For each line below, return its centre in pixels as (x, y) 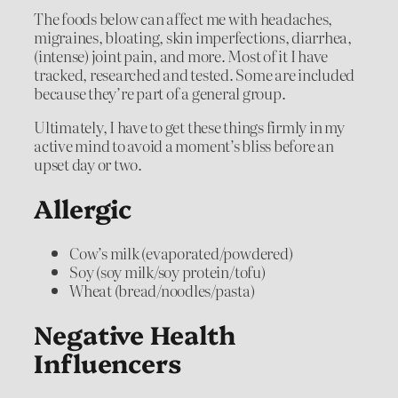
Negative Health (135, 334)
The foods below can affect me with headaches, (183, 18)
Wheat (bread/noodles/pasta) (162, 290)
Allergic (83, 208)
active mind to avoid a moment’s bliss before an (184, 145)
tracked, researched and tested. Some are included (195, 74)
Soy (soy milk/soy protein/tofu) (167, 271)
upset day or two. (88, 163)
